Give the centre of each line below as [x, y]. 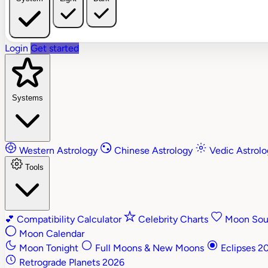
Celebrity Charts [173, 220]
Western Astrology [58, 151]
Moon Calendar [51, 234]
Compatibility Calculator [69, 220]
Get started [55, 48]
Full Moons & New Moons [150, 248]
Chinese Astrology [153, 151]
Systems [28, 98]
